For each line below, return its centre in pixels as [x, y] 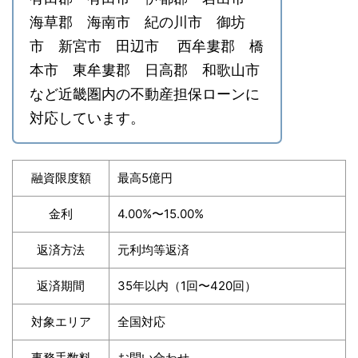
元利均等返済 [153, 250]
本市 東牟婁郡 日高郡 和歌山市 [145, 70]
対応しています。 [87, 118]
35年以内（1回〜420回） [187, 286]
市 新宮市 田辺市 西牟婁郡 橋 [147, 46]
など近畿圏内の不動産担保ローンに [145, 94]
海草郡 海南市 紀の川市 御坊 [137, 22]
